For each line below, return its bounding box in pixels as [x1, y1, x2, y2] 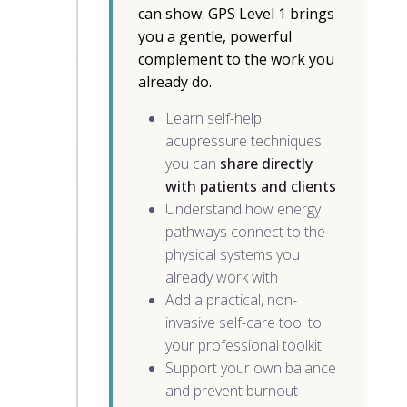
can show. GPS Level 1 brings [137, 4, 334, 25]
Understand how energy [164, 199, 321, 220]
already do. [137, 72, 212, 93]
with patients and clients [164, 176, 336, 197]
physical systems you [164, 244, 300, 265]
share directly [219, 154, 313, 174]
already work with [164, 267, 278, 288]
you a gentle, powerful [137, 26, 292, 47]
